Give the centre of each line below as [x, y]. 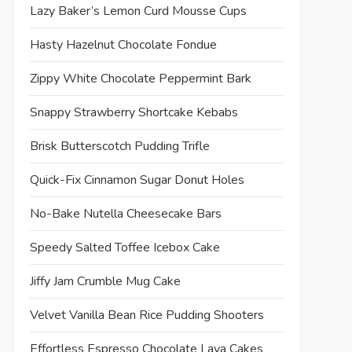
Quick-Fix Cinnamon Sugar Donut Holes [137, 180]
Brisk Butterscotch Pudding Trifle [119, 146]
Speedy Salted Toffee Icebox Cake [125, 247]
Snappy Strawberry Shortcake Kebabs [134, 112]
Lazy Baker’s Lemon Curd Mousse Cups [138, 11]
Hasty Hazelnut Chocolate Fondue [123, 44]
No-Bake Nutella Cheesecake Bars [125, 213]
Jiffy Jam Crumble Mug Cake [105, 281]
